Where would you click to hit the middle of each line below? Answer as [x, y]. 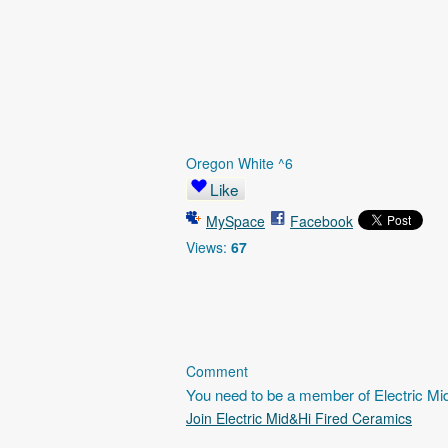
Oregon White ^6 [239, 163]
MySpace [235, 221]
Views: [206, 247]
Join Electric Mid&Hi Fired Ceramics [299, 417]
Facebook [321, 221]
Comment [217, 370]
